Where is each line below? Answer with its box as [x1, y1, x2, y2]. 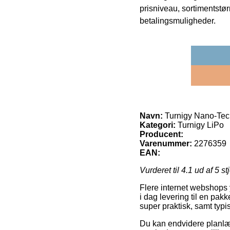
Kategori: [140, 120, 176, 129]
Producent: [140, 129, 183, 139]
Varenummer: [140, 139, 192, 148]
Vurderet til [140, 165, 181, 175]
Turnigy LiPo [176, 120, 224, 129]
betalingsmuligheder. [140, 16, 216, 25]
